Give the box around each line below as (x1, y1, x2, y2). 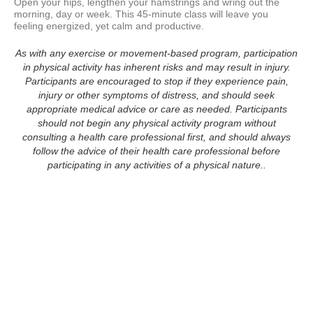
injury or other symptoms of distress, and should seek (38, 89, 275, 101)
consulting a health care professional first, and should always (22, 131, 291, 143)
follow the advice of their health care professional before (33, 145, 280, 157)
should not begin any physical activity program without (37, 117, 276, 129)
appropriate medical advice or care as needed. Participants (26, 103, 287, 115)
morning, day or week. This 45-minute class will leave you (14, 8, 268, 20)
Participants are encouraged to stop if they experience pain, (24, 75, 289, 87)
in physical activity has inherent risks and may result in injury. (22, 61, 291, 73)
